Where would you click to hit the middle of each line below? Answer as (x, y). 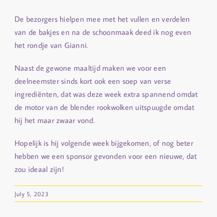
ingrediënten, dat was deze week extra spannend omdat (106, 94)
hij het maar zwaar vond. (55, 120)
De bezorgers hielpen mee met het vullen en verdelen (102, 19)
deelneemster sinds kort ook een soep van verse (93, 81)
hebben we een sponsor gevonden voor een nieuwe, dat (106, 156)
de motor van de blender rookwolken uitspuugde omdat (105, 107)
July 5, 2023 (31, 194)
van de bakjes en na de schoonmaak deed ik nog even (103, 32)
